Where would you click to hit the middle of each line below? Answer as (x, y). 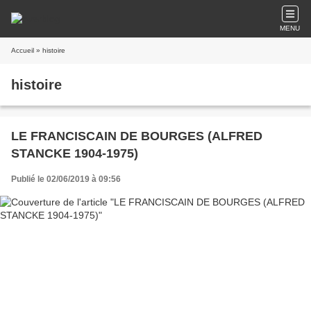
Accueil (23, 50)
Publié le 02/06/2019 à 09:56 (66, 179)
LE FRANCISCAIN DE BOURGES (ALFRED (137, 136)
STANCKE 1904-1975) (75, 153)
